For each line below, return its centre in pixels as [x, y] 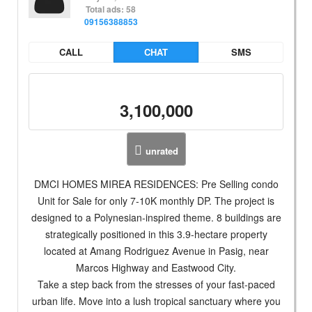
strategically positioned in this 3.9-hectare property [156, 234]
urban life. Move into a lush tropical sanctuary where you [156, 301]
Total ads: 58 [111, 9]
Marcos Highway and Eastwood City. [156, 268]
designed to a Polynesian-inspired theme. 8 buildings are [156, 218]
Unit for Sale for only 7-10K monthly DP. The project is [156, 201]
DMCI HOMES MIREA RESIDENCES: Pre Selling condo [156, 184]
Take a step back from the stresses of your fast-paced [156, 284]
